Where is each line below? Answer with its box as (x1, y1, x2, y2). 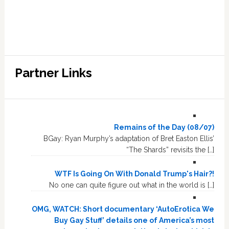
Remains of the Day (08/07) (114, 123, 215, 131)
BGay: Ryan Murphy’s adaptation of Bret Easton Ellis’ (43, 134, 215, 143)
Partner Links (14, 65, 92, 80)
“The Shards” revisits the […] (126, 146, 215, 154)
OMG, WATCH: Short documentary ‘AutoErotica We (32, 205, 215, 213)
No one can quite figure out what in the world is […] (49, 181, 215, 189)
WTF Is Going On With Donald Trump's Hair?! (55, 170, 215, 178)
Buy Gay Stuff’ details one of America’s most (54, 216, 215, 224)
